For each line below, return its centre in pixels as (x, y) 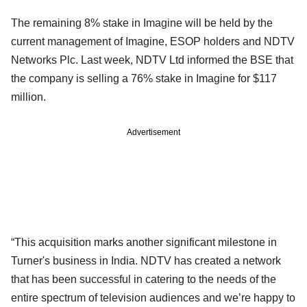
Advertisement (153, 132)
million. (30, 97)
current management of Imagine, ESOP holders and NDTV (153, 41)
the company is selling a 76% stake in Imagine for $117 (144, 78)
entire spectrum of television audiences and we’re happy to (153, 297)
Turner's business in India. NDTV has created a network (146, 260)
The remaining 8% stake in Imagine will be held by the (142, 23)
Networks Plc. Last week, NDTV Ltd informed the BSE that (152, 60)
